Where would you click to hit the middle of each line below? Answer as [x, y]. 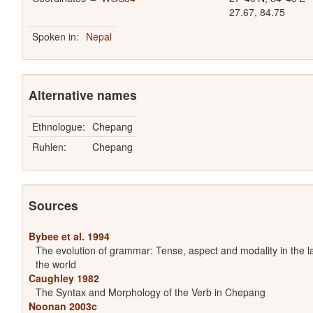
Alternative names [82, 95]
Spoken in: [55, 37]
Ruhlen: [49, 147]
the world [56, 264]
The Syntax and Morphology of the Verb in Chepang [150, 292]
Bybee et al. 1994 [69, 236]
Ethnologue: [58, 127]
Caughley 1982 [64, 278]
